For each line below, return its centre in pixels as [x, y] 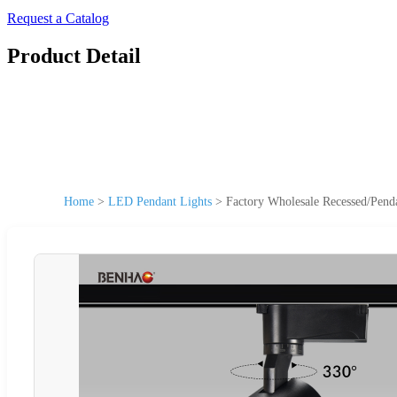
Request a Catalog [58, 18]
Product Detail [74, 55]
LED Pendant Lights [160, 201]
